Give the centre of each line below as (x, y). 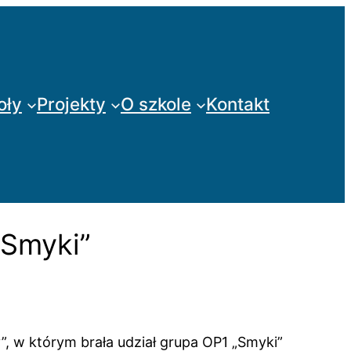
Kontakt (238, 104)
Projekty (71, 104)
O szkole (156, 104)
